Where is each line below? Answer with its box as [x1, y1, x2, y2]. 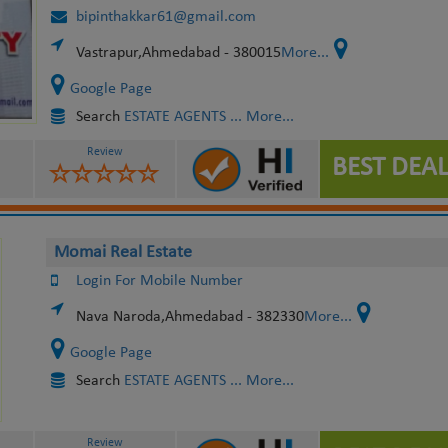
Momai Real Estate [53, 243, 192, 262]
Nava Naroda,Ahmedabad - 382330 [75, 309, 304, 325]
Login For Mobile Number [75, 273, 243, 289]
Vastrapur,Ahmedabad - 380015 [75, 45, 281, 61]
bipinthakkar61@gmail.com [75, 9, 256, 25]
